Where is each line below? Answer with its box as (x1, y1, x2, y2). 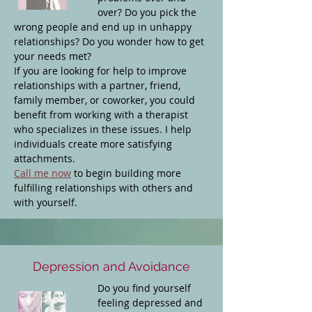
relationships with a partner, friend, (14, 79, 180, 92)
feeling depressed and (97, 296, 203, 309)
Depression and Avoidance (33, 259, 190, 274)
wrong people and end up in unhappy (14, 20, 192, 33)
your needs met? (14, 49, 91, 63)
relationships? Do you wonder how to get (14, 35, 204, 48)
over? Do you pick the (97, 6, 196, 19)
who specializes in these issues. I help (14, 123, 194, 136)
